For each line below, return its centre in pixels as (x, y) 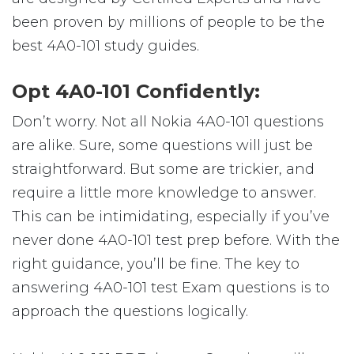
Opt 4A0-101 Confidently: (136, 91)
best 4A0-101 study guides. (105, 46)
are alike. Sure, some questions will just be (162, 145)
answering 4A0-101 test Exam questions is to (171, 288)
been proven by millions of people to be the (168, 22)
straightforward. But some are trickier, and (163, 169)
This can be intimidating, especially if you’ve (171, 217)
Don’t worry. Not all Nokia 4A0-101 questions (168, 122)
